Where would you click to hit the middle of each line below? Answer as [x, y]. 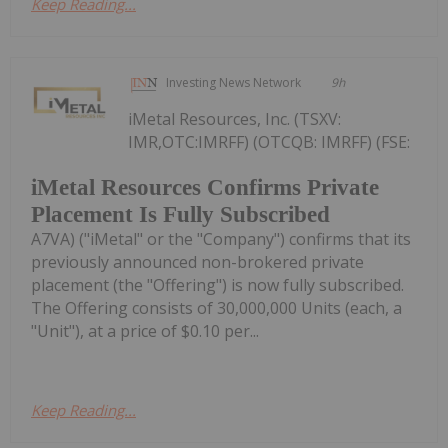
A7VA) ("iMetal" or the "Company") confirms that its [221, 239]
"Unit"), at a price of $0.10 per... [145, 331]
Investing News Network [234, 82]
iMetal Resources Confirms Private [205, 188]
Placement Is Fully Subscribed [180, 215]
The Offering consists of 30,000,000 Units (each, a [216, 308]
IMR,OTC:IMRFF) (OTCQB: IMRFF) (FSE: [269, 141]
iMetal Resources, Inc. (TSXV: [235, 118]
